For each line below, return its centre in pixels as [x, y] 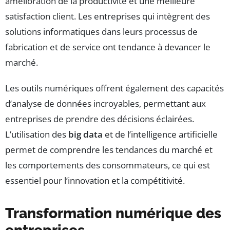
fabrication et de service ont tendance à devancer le [108, 47]
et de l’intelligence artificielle [160, 134]
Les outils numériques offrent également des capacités [114, 88]
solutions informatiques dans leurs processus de [101, 31]
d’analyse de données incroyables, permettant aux [106, 103]
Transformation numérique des [113, 213]
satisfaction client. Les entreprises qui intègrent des [108, 16]
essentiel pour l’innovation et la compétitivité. [95, 180]
